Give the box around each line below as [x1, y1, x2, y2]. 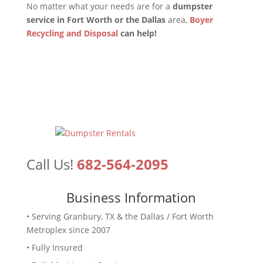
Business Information [66, 188, 197, 206]
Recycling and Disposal [26, 28, 118, 39]
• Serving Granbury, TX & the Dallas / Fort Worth [26, 211, 214, 222]
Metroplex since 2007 [26, 224, 110, 235]
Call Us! [26, 154, 77, 174]
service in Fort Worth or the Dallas [26, 14, 166, 25]
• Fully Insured [26, 242, 83, 253]
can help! [117, 28, 157, 39]
